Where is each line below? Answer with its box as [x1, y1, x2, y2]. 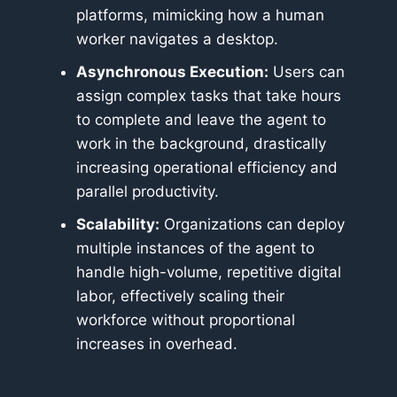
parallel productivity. [76, 183, 219, 201]
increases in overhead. [76, 335, 237, 354]
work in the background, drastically [76, 135, 326, 153]
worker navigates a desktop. [76, 30, 278, 49]
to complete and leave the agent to [76, 111, 326, 129]
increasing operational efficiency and [76, 159, 338, 177]
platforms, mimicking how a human [76, 6, 324, 25]
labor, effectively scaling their [76, 287, 284, 306]
